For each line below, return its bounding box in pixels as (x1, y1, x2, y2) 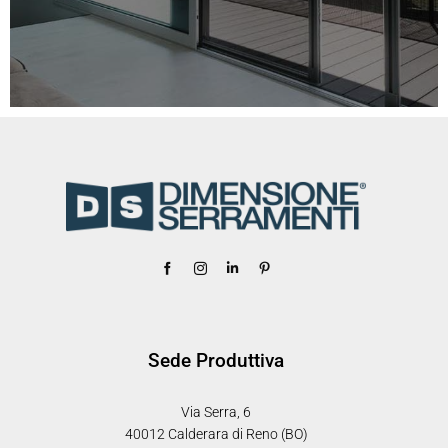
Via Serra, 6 (181, 403, 252, 420)
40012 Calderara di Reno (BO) (124, 425, 308, 442)
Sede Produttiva (148, 348, 285, 372)
